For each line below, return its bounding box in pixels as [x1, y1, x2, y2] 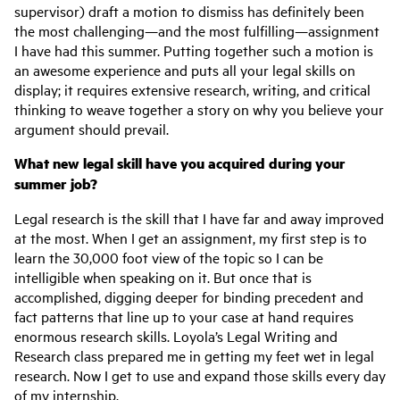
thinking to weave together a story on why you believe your [14, 99, 384, 119]
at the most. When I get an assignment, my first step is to [14, 228, 367, 247]
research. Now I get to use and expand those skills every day [14, 365, 386, 385]
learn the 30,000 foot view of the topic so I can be [14, 247, 323, 267]
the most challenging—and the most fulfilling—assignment [14, 21, 379, 40]
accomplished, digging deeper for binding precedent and [14, 287, 363, 306]
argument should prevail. [14, 119, 169, 138]
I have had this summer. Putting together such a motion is [14, 40, 373, 60]
